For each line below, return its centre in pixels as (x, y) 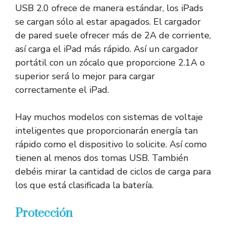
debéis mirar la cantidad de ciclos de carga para (113, 172)
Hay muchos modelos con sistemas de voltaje (109, 117)
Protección (44, 214)
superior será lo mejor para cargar (85, 76)
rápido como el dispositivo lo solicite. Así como (111, 145)
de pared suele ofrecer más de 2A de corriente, (113, 36)
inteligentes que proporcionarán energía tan (106, 131)
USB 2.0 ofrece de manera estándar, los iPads (109, 8)
